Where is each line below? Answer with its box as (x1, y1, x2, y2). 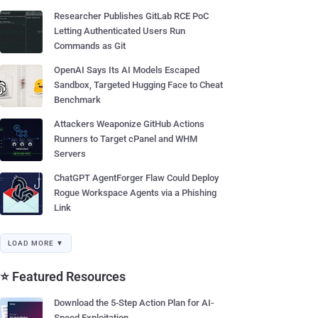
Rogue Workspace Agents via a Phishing (54, 187, 216, 198)
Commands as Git (54, 40, 126, 51)
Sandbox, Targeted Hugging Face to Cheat (54, 79, 223, 90)
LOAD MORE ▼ (8, 239, 64, 247)
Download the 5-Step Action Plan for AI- (54, 297, 214, 308)
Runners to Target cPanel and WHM (54, 133, 197, 144)
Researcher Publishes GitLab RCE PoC (54, 11, 209, 21)
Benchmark (54, 94, 101, 105)
